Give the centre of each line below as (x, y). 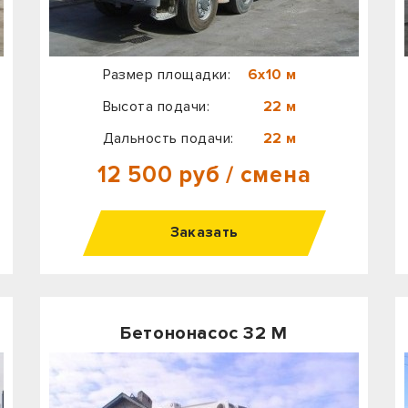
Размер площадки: (167, 75)
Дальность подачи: (168, 138)
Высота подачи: (156, 106)
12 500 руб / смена (204, 175)
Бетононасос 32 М (204, 333)
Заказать (204, 233)
